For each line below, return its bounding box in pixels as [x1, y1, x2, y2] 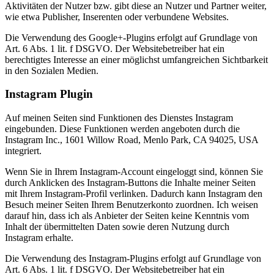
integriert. [5, 146, 42, 157]
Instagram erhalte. [5, 232, 73, 243]
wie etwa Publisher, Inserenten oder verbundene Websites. [5, 11, 229, 22]
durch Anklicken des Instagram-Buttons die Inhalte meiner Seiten [5, 177, 256, 188]
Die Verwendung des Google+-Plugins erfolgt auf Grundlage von [5, 32, 257, 43]
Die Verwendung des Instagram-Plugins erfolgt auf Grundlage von [5, 253, 261, 264]
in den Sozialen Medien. [5, 65, 98, 76]
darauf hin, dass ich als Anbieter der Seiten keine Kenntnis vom [5, 210, 249, 221]
